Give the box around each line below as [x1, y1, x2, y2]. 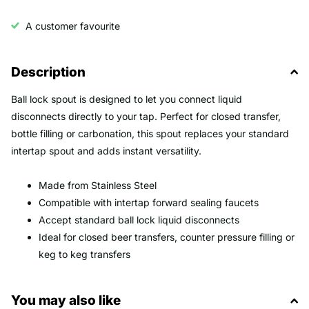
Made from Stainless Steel [39, 179, 157, 192]
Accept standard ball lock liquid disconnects [39, 214, 239, 226]
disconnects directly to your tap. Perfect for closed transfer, [11, 110, 281, 122]
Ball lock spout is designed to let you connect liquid [11, 92, 242, 105]
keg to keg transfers [39, 248, 130, 261]
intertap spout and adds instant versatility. [11, 144, 201, 157]
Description [11, 63, 86, 80]
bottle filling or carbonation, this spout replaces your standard [11, 127, 289, 139]
